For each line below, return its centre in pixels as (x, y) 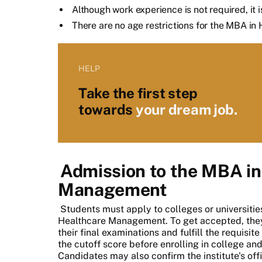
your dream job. (186, 109)
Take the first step (138, 93)
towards (107, 109)
